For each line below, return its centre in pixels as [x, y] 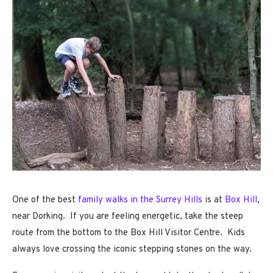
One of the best [45, 200]
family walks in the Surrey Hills [140, 200]
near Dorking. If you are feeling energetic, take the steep [128, 216]
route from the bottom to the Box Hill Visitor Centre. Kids [129, 233]
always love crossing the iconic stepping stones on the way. [132, 249]
